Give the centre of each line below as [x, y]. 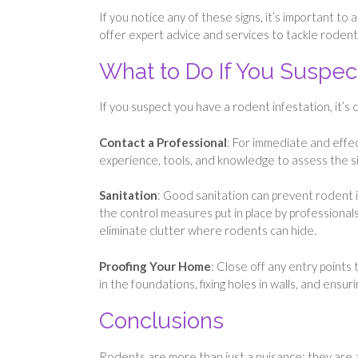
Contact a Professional [163, 142]
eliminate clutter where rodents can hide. [208, 231]
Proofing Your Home [155, 266]
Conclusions [161, 321]
